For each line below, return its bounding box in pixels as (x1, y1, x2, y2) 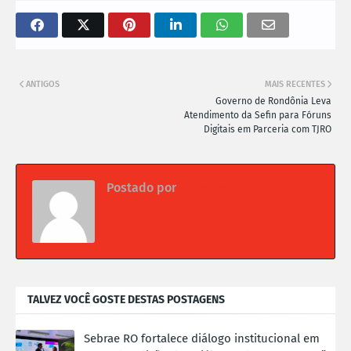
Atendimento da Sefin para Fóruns (184, 109, 331, 121)
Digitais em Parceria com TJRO (204, 123, 331, 135)
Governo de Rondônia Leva (215, 95, 331, 107)
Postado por (107, 179, 176, 195)
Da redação (176, 179, 244, 195)
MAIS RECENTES (265, 78, 325, 89)
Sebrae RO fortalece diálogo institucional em (84, 331, 320, 346)
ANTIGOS (26, 78, 60, 89)
